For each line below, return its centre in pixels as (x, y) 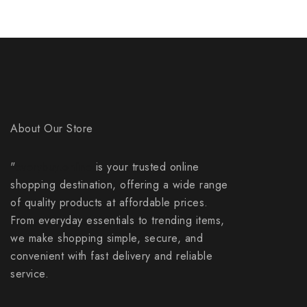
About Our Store (52, 128)
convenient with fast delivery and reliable (111, 256)
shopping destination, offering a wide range (119, 185)
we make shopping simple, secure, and (107, 238)
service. (29, 274)
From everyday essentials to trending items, (118, 220)
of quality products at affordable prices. (109, 202)
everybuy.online (53, 167)
